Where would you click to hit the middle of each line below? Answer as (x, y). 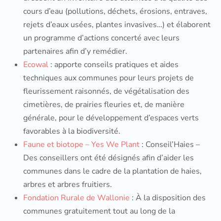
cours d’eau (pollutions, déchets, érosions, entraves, (115, 11)
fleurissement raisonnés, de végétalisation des (106, 91)
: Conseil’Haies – (170, 145)
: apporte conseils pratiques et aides (113, 65)
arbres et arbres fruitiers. (69, 184)
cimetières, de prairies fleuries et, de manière (104, 105)
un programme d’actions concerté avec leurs (101, 38)
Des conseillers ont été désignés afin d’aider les (109, 158)
